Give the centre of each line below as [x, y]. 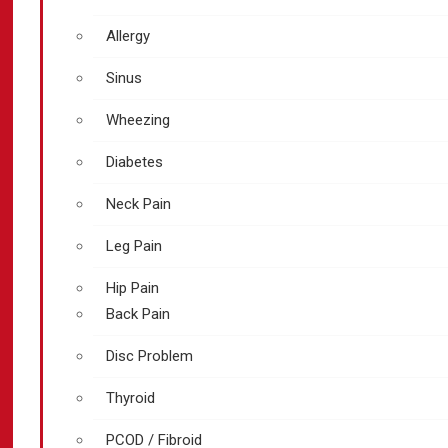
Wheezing [138, 120]
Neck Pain [138, 204]
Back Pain [138, 314]
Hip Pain [132, 288]
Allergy [128, 36]
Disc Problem [149, 356]
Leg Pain [134, 246]
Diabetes [134, 162]
